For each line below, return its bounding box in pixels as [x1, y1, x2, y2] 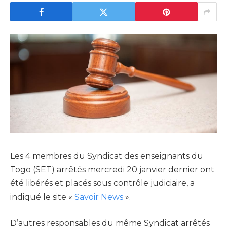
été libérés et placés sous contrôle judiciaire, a [10, 178, 195, 188]
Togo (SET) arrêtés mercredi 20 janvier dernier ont [10, 165, 214, 175]
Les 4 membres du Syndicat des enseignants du [10, 151, 203, 161]
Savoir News [74, 192, 123, 202]
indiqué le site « [10, 192, 74, 202]
